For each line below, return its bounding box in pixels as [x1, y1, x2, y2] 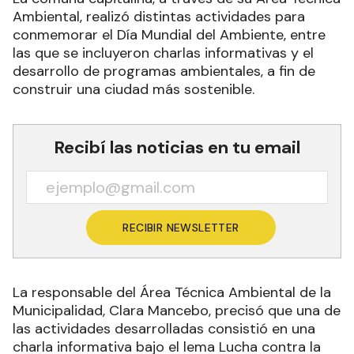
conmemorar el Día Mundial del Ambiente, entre [13, 24, 326, 44]
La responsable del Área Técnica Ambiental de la [13, 282, 331, 302]
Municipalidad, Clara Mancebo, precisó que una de [13, 300, 341, 320]
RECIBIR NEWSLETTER [122, 220, 239, 235]
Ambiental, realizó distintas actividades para [13, 6, 305, 26]
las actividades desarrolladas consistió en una [13, 318, 315, 338]
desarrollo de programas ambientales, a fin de [13, 61, 315, 81]
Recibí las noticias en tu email [54, 135, 300, 159]
